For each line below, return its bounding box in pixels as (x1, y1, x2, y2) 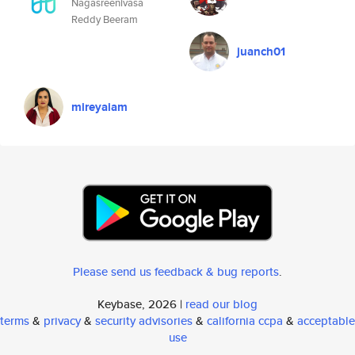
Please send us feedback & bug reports (73, 263, 279, 280)
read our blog (185, 296, 258, 312)
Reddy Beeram (71, 12, 138, 27)
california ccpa (207, 312, 283, 329)
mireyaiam (71, 98, 128, 116)
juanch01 (237, 43, 285, 60)
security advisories (95, 312, 193, 329)
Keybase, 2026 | (97, 296, 185, 312)
